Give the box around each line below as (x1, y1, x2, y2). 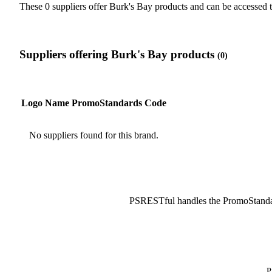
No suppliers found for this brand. (29, 130, 158, 141)
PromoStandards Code (72, 98, 166, 109)
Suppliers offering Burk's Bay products (19, 47, 217, 61)
